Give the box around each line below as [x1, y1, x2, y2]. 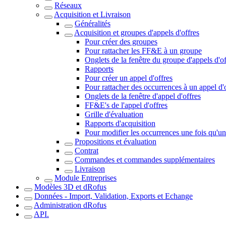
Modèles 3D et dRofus [34, 183, 106, 191]
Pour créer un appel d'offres [85, 74, 173, 82]
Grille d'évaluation [85, 110, 143, 119]
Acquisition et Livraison [54, 10, 131, 19]
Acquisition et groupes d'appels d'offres [74, 28, 199, 37]
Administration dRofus [34, 201, 106, 209]
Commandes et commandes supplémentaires [75, 155, 215, 164]
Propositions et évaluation [75, 137, 156, 146]
